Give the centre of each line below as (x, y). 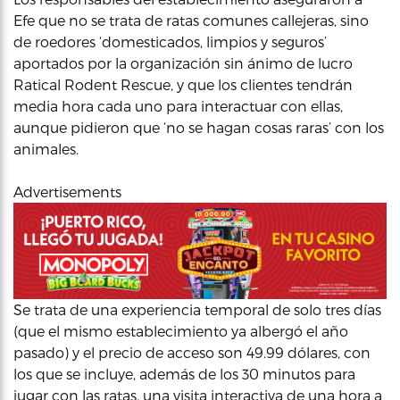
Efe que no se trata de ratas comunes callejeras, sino (191, 20)
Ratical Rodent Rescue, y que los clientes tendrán (183, 84)
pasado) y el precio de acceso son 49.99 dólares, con (192, 352)
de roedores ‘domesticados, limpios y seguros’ (170, 42)
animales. (46, 149)
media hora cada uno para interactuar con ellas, (178, 106)
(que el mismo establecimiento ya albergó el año (181, 330)
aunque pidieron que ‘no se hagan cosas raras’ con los (199, 127)
